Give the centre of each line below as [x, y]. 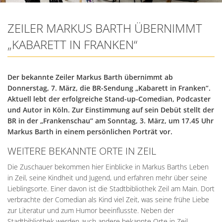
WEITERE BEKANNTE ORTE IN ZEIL [82, 151]
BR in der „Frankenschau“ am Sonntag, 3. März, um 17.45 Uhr [111, 120]
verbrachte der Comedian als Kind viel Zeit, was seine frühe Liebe [108, 199]
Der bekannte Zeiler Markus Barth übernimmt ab [90, 77]
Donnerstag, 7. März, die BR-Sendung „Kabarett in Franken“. [109, 88]
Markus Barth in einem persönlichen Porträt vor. [90, 131]
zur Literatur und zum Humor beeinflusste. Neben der [91, 210]
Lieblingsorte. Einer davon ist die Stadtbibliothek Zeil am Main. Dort [111, 188]
